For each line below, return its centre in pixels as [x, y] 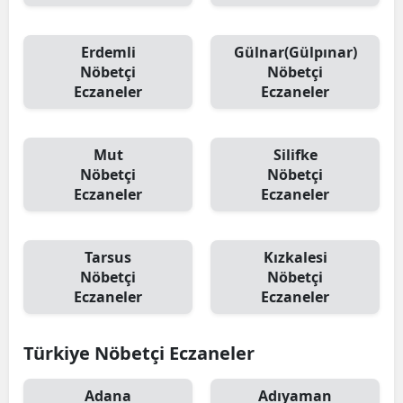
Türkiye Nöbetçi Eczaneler [139, 353]
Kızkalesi [295, 257]
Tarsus [108, 257]
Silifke [295, 155]
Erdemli [108, 52]
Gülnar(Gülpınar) [295, 52]
